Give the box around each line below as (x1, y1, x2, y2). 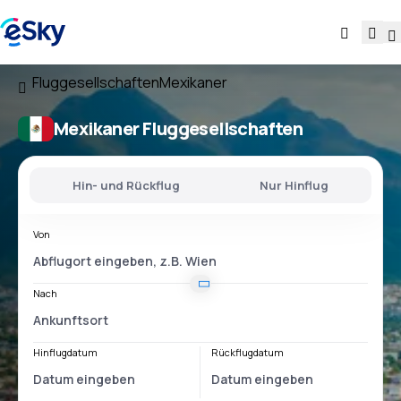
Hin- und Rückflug (73, 177, 181, 193)
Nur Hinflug (259, 177, 328, 193)
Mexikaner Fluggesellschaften (54, 116, 303, 141)
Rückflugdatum (211, 346, 284, 359)
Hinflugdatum (33, 346, 98, 359)
